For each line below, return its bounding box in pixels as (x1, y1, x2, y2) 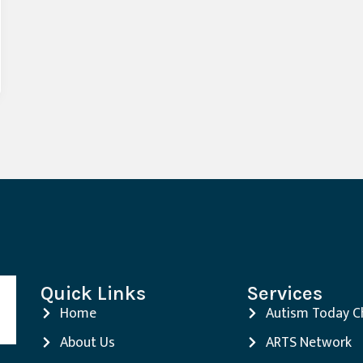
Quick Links (40, 282, 146, 305)
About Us (59, 331, 115, 355)
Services (246, 282, 323, 305)
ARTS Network (266, 331, 352, 355)
